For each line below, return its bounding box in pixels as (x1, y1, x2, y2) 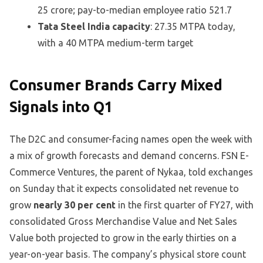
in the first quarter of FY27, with (116, 199, 254, 210)
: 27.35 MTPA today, (150, 21, 235, 32)
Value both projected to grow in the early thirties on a (9, 232, 237, 243)
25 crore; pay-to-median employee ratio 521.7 (38, 4, 232, 15)
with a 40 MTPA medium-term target (38, 37, 193, 48)
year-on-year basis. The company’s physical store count (9, 248, 246, 259)
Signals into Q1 (9, 98, 113, 115)
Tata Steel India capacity (38, 21, 150, 32)
